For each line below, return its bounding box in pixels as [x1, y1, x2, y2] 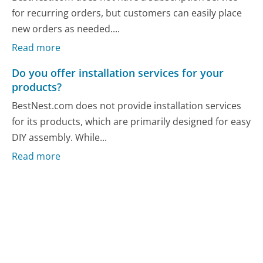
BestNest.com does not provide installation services [12, 99, 242, 112]
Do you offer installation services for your [12, 66, 224, 80]
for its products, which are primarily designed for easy [12, 114, 251, 128]
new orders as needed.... [12, 22, 120, 35]
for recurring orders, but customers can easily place [12, 6, 242, 19]
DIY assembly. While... [12, 130, 107, 144]
